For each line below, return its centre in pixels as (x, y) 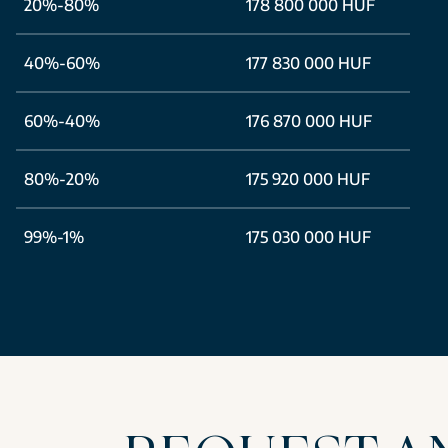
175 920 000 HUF (308, 179)
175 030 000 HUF (308, 237)
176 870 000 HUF (309, 121)
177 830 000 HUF (308, 63)
